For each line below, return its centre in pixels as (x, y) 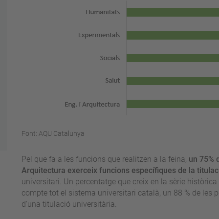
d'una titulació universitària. (69, 204)
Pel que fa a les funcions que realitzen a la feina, (105, 159)
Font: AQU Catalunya (53, 134)
